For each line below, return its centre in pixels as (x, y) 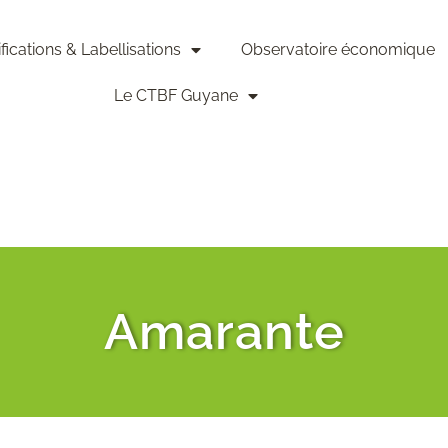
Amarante (224, 331)
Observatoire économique (337, 50)
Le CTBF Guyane (176, 96)
